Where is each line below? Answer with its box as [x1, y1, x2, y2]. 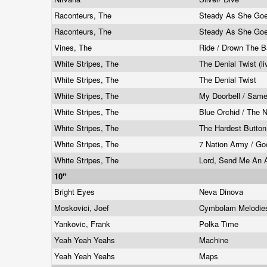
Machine [199, 234, 231, 246]
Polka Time [199, 218, 241, 229]
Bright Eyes [54, 186, 97, 197]
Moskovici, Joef [54, 202, 111, 213]
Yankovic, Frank [54, 218, 113, 229]
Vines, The [54, 42, 94, 53]
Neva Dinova [199, 186, 246, 197]
